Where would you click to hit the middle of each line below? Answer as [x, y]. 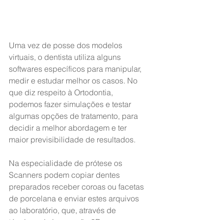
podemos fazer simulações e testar [71, 104]
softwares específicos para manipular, [76, 69]
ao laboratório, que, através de [63, 210]
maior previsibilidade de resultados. [72, 139]
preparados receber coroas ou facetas [77, 186]
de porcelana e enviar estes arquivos [75, 198]
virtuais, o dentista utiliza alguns [66, 57]
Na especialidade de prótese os [67, 163]
